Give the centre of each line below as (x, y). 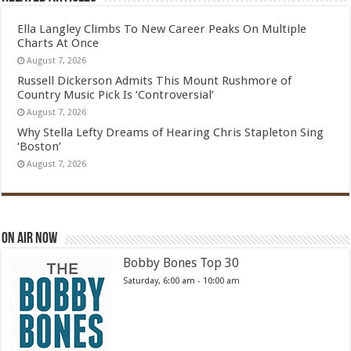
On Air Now (30, 239)
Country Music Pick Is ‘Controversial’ (116, 95)
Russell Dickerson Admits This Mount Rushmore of (155, 81)
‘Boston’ (40, 147)
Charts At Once (58, 43)
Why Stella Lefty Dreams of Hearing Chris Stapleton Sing (171, 132)
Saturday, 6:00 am (159, 281)
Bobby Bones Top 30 (181, 263)
